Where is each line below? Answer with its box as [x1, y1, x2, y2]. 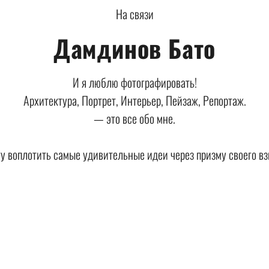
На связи [115, 4, 154, 23]
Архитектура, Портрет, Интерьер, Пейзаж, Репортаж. [23, 91, 246, 109]
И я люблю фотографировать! [72, 73, 197, 91]
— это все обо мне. [94, 109, 175, 127]
